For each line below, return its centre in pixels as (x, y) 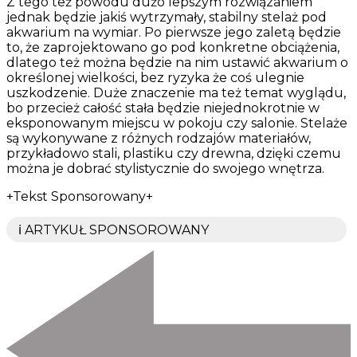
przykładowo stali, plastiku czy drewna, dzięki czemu (174, 153)
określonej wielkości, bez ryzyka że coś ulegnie (155, 77)
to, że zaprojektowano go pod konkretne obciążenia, (173, 47)
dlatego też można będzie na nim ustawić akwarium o (177, 62)
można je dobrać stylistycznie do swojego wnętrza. (165, 168)
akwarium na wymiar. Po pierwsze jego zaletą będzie (174, 32)
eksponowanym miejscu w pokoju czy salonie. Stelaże (177, 123)
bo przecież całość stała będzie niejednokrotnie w (163, 108)
